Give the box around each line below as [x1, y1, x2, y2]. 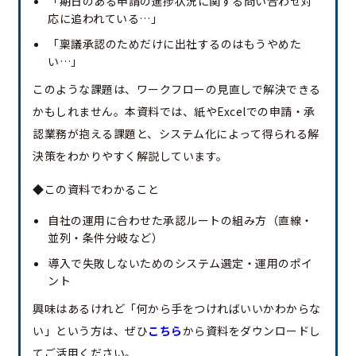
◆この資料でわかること [33, 180, 160, 197]
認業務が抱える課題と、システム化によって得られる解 [33, 125, 319, 141]
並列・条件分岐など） [48, 229, 163, 246]
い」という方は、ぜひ [33, 322, 148, 339]
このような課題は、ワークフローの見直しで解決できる [33, 80, 321, 97]
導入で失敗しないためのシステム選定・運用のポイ [48, 254, 313, 271]
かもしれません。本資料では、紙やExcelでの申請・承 [33, 103, 315, 119]
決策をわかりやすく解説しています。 [33, 147, 228, 164]
